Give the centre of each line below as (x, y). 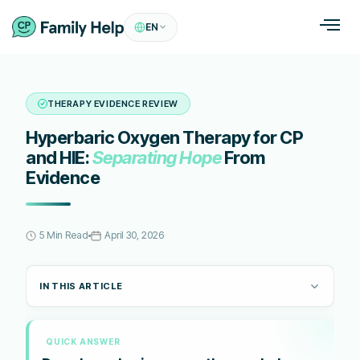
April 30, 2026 (134, 235)
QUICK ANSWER (83, 342)
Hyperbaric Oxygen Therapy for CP (164, 137)
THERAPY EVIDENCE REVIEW (113, 104)
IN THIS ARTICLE (81, 286)
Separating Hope (156, 157)
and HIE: (59, 157)
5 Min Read (64, 235)
